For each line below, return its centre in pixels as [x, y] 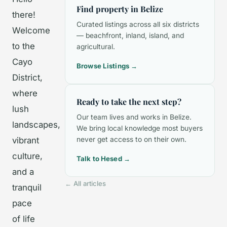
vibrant [26, 140]
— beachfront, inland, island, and [130, 35]
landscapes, [36, 125]
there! [24, 15]
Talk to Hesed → [103, 159]
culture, [27, 156]
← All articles [85, 183]
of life [24, 219]
